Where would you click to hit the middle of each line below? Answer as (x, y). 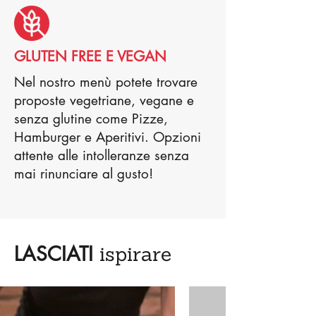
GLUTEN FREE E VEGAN (90, 56)
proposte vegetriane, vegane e (104, 101)
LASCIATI (57, 254)
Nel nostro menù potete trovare (106, 82)
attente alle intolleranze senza (102, 156)
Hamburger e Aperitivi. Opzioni (108, 137)
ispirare (135, 254)
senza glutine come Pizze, (91, 119)
